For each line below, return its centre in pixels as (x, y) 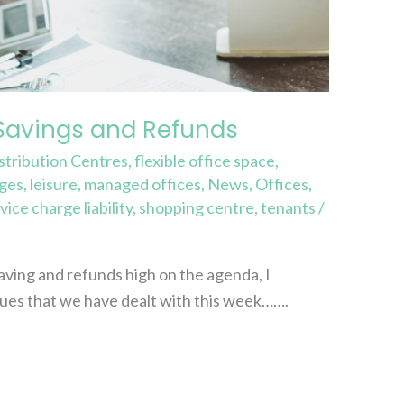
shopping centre (197, 207)
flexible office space (205, 160)
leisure (54, 184)
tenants (289, 207)
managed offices (143, 184)
